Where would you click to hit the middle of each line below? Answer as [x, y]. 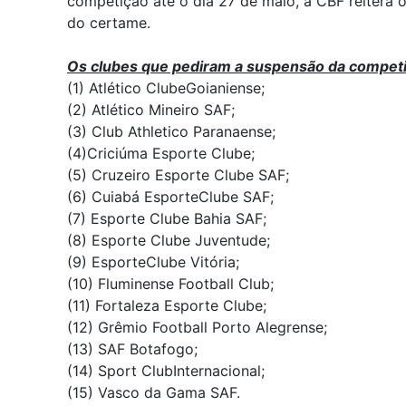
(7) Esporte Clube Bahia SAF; [167, 218]
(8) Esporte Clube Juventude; [169, 240]
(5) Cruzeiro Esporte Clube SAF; [178, 175]
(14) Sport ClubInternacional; [166, 371]
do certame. [109, 23]
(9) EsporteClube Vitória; [153, 262]
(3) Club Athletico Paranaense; [171, 131]
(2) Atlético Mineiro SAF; [151, 110]
